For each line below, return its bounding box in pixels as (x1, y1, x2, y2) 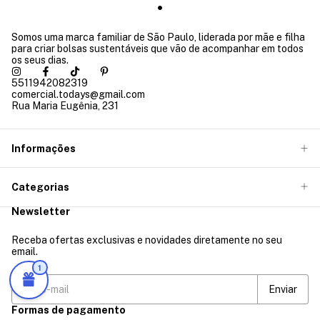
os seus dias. (11, 54, 69, 66)
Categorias (11, 181, 69, 193)
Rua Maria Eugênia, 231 (11, 100, 119, 112)
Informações (11, 143, 76, 155)
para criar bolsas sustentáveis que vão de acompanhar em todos (11, 43, 304, 55)
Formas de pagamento (11, 304, 126, 316)
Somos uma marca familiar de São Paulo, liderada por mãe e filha (11, 31, 305, 44)
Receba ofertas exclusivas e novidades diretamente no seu (11, 234, 282, 246)
